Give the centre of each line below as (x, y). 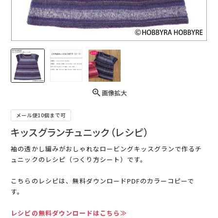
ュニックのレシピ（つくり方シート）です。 (79, 160)
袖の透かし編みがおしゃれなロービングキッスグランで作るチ (107, 149)
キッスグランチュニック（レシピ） (80, 132)
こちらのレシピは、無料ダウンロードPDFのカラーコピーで (103, 181)
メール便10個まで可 (41, 115)
